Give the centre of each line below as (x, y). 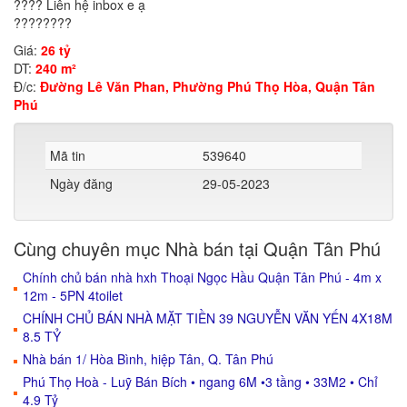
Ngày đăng (81, 184)
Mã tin (68, 155)
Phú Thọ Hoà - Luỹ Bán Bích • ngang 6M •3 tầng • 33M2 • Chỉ (200, 382)
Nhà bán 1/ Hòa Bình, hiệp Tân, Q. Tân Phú (148, 359)
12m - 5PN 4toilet (73, 295)
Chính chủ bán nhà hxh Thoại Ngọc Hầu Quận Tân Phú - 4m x (202, 277)
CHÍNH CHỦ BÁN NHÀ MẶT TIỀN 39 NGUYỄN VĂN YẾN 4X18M (208, 318)
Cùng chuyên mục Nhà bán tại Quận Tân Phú (197, 248)
